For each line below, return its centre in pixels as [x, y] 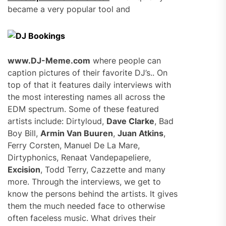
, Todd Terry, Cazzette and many [103, 169]
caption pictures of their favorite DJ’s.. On [88, 73]
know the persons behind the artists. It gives [93, 194]
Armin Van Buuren [77, 133]
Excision [24, 169]
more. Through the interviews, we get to [84, 182]
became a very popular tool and [69, 9]
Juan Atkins [140, 133]
